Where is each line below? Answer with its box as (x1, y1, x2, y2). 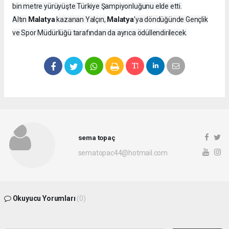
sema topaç (78, 133, 116, 142)
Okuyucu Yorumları (11, 194, 77, 203)
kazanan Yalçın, (55, 15, 107, 24)
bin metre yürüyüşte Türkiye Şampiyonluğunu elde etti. (12, 2, 182, 11)
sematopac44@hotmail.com (78, 148, 168, 157)
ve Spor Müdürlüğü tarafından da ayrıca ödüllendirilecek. (12, 29, 188, 37)
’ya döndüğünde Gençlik (133, 15, 208, 24)
